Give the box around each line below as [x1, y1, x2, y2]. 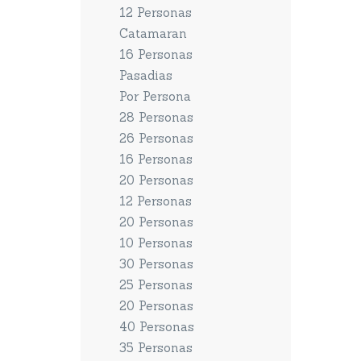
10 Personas [119, 235, 193, 251]
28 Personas [119, 110, 193, 125]
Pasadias [119, 68, 172, 83]
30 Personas [119, 256, 193, 272]
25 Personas [119, 277, 193, 293]
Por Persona [119, 89, 191, 104]
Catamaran [119, 26, 187, 41]
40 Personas [119, 319, 194, 334]
